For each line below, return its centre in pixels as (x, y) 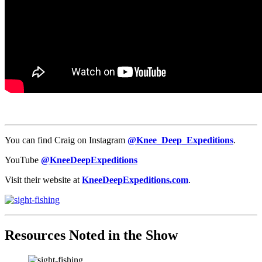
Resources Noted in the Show (91, 235)
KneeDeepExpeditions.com (135, 180)
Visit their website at (43, 180)
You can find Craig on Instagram (66, 140)
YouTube (23, 160)
